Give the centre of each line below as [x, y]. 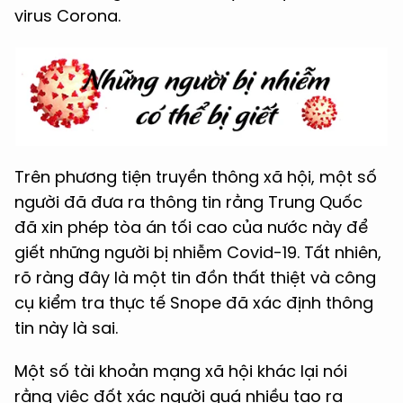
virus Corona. [67, 16]
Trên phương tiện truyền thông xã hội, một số [196, 177]
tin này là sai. [66, 328]
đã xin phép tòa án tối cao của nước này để [191, 227]
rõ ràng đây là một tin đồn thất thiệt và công [195, 278]
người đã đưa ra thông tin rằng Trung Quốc [188, 202]
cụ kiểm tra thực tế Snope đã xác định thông [194, 303]
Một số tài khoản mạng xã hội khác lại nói [181, 371]
